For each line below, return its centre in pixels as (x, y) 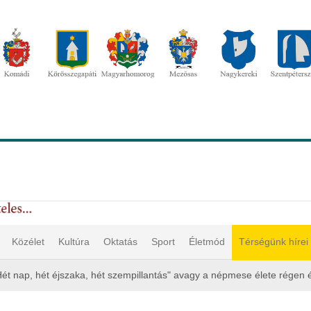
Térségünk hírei (274, 242)
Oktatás (120, 242)
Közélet (28, 242)
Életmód (207, 242)
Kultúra (74, 242)
